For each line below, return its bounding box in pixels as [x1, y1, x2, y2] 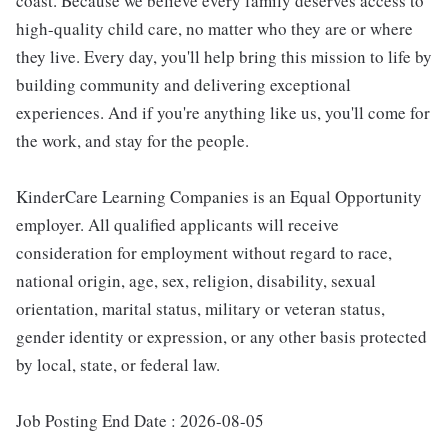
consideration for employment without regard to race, [16, 241, 392, 265]
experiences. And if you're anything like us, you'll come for [16, 101, 430, 125]
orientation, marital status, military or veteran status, [16, 297, 385, 321]
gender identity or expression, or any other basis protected [16, 325, 427, 349]
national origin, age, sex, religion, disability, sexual [16, 269, 376, 293]
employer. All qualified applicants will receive [16, 213, 339, 237]
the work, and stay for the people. [16, 129, 249, 153]
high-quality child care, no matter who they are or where [16, 17, 413, 41]
